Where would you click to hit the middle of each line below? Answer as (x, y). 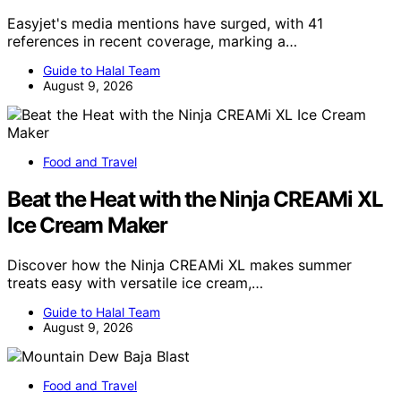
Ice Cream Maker (88, 226)
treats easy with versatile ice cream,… (135, 283)
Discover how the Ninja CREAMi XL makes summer (179, 265)
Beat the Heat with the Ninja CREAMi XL (195, 200)
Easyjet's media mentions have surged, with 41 (165, 23)
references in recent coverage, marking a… (152, 41)
